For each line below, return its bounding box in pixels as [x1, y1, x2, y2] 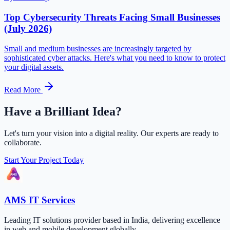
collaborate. [4, 138, 42, 147]
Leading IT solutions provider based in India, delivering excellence [4, 216, 220, 225]
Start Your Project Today [4, 155, 84, 164]
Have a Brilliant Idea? [4, 104, 122, 118]
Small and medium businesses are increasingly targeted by [4, 44, 191, 53]
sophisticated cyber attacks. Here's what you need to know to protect [4, 53, 225, 62]
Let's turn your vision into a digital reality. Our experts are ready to [4, 128, 219, 138]
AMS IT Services [4, 195, 75, 206]
